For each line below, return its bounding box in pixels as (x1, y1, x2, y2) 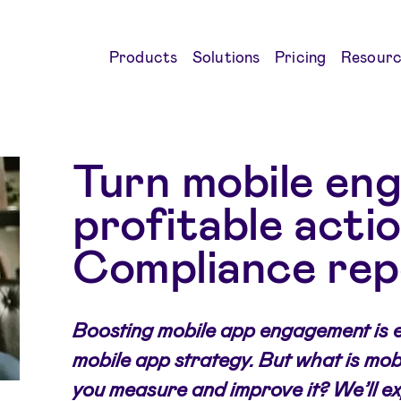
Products (108, 47, 178, 65)
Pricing (275, 47, 327, 65)
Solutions (192, 47, 260, 65)
